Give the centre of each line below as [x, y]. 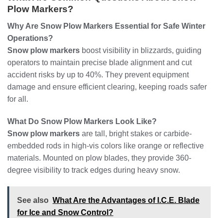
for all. [18, 99]
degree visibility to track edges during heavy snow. [94, 170]
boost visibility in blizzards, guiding [141, 51]
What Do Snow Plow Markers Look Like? [82, 121]
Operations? [30, 38]
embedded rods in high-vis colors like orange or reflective [106, 145]
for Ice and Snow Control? [65, 212]
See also [33, 200]
